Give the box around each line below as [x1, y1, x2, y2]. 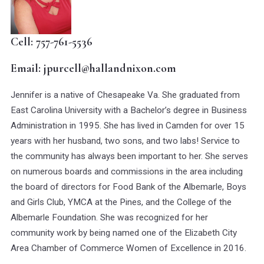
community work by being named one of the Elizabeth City [11, 227, 237, 238]
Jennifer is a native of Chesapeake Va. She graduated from [11, 89, 240, 100]
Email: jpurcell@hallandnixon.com [11, 61, 176, 75]
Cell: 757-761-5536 [11, 34, 93, 49]
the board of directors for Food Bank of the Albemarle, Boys [11, 181, 246, 192]
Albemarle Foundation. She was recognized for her [11, 212, 208, 223]
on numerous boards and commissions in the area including [11, 166, 243, 177]
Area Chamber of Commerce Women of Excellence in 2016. [11, 242, 246, 253]
